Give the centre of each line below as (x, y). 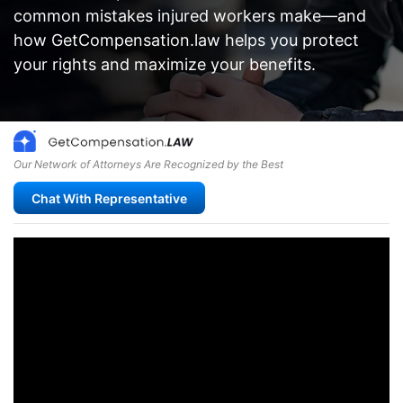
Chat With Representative (109, 198)
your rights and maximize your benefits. (165, 64)
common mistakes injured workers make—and (190, 16)
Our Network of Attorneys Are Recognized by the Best (148, 165)
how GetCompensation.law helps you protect (186, 40)
